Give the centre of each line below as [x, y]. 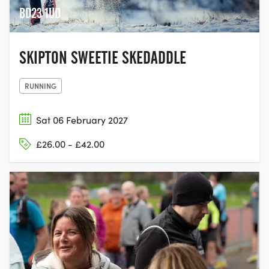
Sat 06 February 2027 [82, 119]
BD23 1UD [40, 13]
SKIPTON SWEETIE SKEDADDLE [103, 57]
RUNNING [41, 85]
